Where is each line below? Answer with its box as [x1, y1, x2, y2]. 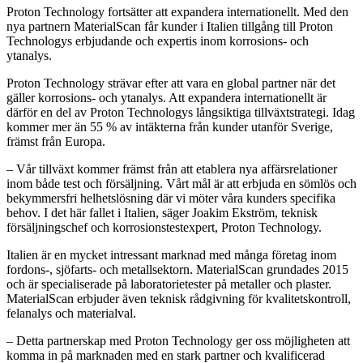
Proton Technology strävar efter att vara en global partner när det [6, 75, 335, 90]
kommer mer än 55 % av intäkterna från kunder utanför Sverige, [6, 119, 333, 134]
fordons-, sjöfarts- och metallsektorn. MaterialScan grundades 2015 [6, 262, 348, 276]
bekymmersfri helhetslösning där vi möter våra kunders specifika [6, 190, 335, 205]
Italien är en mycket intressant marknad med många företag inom [6, 247, 336, 262]
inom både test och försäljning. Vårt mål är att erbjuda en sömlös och [6, 176, 357, 190]
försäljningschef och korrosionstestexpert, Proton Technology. [6, 220, 322, 234]
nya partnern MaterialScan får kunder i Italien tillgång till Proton [6, 19, 333, 33]
